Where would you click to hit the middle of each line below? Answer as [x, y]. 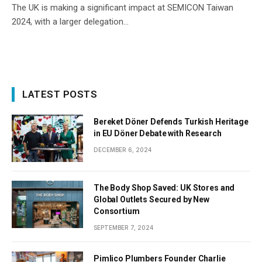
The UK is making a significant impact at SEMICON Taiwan [123, 7]
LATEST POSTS [60, 94]
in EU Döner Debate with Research [158, 133]
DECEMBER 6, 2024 [123, 149]
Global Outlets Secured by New [151, 199]
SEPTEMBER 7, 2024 [123, 227]
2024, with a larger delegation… [70, 21]
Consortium [117, 211]
